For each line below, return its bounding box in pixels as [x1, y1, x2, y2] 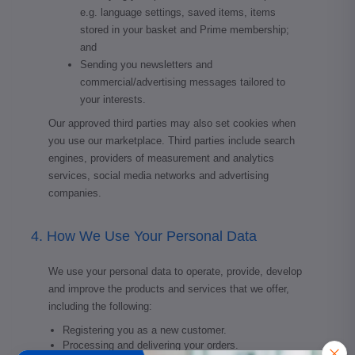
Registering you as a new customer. [63, 323, 227, 336]
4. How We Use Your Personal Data [31, 228, 257, 244]
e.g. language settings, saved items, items [80, 6, 276, 18]
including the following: [48, 300, 152, 312]
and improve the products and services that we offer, [48, 283, 289, 295]
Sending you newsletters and [80, 58, 212, 71]
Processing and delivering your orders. [63, 338, 239, 351]
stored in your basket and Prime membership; [80, 23, 289, 36]
